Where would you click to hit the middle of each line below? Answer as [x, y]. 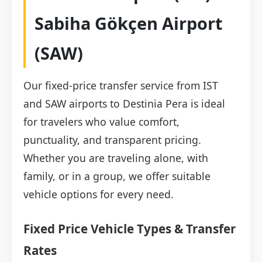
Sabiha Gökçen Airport [129, 23]
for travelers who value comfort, [101, 122]
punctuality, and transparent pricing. [112, 140]
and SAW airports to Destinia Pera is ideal [124, 104]
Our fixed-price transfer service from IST [121, 86]
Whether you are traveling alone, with [116, 158]
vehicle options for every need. [99, 194]
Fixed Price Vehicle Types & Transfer [130, 229]
